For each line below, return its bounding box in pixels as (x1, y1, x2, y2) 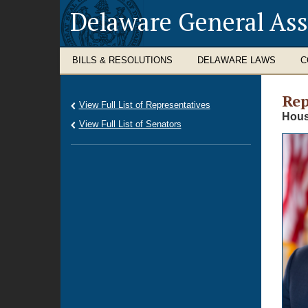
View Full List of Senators (78, 119, 181, 129)
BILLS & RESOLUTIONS (72, 55, 173, 65)
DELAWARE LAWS (197, 55, 276, 65)
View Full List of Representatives (78, 100, 210, 110)
